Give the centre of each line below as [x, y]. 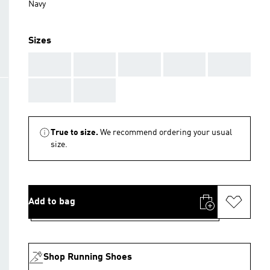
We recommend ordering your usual [166, 133]
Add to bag [52, 202]
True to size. [74, 133]
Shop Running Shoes [88, 257]
